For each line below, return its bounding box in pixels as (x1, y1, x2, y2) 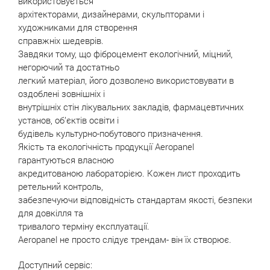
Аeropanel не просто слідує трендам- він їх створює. (18, 233, 231, 245)
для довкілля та (18, 207, 83, 219)
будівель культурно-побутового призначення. (18, 127, 203, 139)
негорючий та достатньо (18, 61, 119, 73)
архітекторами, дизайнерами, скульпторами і (18, 8, 204, 20)
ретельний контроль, (18, 180, 103, 192)
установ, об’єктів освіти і (18, 114, 119, 126)
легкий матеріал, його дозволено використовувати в (18, 74, 234, 86)
